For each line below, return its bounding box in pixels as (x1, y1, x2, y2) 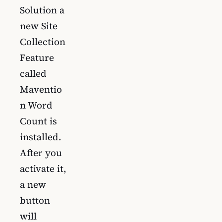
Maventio (20, 82, 62, 96)
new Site (20, 19, 57, 32)
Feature (20, 51, 54, 64)
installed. (20, 130, 61, 143)
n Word (20, 98, 53, 111)
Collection (20, 35, 65, 48)
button (20, 193, 50, 207)
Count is (20, 114, 57, 127)
